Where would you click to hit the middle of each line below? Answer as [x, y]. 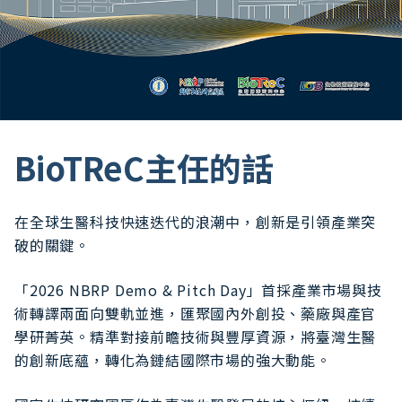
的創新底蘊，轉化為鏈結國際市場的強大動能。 [173, 360]
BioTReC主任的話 [144, 167]
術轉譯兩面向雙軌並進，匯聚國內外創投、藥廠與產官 [196, 314]
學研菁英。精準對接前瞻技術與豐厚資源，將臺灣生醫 [196, 337]
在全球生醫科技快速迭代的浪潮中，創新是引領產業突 [196, 222]
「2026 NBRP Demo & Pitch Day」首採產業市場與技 [198, 290]
